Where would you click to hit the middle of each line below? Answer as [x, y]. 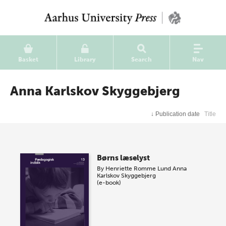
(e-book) [109, 183]
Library [85, 60]
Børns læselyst [124, 158]
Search [142, 60]
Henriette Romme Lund [138, 168]
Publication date [178, 114]
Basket [28, 60]
